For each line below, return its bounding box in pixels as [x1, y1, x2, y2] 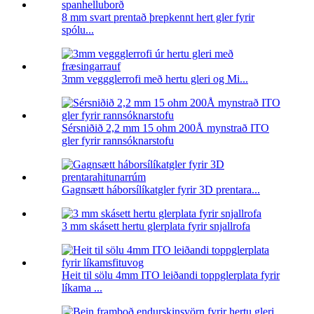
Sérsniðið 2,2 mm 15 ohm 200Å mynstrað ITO [62, 122, 269, 135]
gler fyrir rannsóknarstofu [62, 135, 174, 147]
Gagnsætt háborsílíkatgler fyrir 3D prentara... [62, 184, 260, 196]
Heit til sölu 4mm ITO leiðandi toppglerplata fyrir [62, 269, 280, 282]
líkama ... [62, 282, 102, 294]
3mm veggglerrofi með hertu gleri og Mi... [62, 73, 248, 86]
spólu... [62, 24, 94, 36]
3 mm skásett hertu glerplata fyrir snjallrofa [62, 220, 250, 233]
